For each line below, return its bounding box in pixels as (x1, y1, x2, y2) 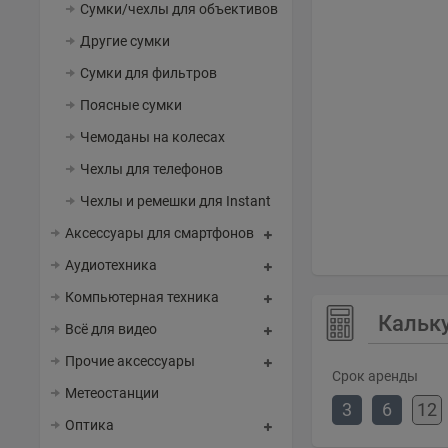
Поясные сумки (80, 97, 182, 113)
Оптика (65, 417, 114, 433)
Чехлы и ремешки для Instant (80, 193, 271, 209)
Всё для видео (65, 321, 157, 337)
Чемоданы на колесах (80, 129, 225, 145)
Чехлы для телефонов (80, 161, 223, 177)
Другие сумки (80, 33, 170, 49)
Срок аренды (332, 367, 418, 384)
